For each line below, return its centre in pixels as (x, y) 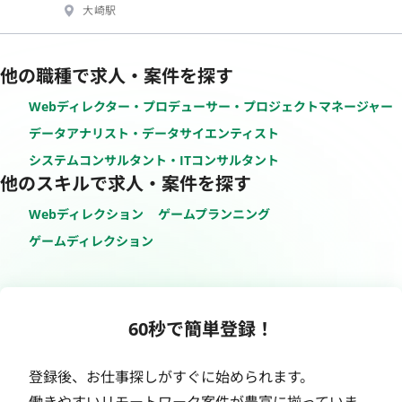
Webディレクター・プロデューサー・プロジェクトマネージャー (211, 106)
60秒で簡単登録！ (201, 328)
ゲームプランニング (214, 214)
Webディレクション (86, 214)
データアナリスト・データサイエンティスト (154, 133)
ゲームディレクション (91, 240)
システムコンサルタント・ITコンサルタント (154, 160)
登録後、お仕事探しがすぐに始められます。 (171, 376)
